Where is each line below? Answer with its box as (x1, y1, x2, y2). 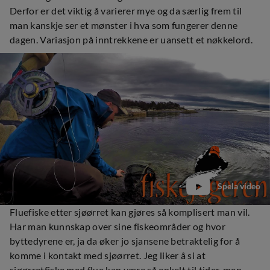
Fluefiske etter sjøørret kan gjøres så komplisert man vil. (10, 206, 250, 218)
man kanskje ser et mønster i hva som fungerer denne (10, 19, 238, 31)
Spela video (218, 181, 260, 191)
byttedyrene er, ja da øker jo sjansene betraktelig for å (10, 235, 240, 246)
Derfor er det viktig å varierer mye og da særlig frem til (10, 5, 242, 16)
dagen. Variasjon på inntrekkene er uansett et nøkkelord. (10, 34, 253, 45)
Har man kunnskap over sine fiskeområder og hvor (10, 221, 226, 232)
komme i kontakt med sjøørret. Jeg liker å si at (10, 250, 206, 261)
